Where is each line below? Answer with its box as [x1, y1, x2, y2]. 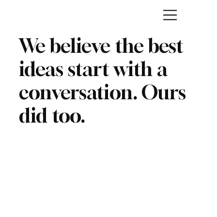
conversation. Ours [18, 80, 186, 104]
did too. [18, 103, 85, 127]
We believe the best [18, 33, 184, 57]
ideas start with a [18, 57, 168, 80]
